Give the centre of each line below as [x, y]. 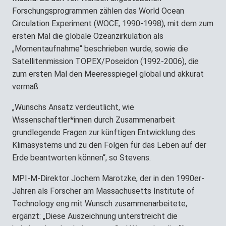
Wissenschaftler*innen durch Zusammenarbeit [94, 120]
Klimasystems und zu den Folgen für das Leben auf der [109, 145]
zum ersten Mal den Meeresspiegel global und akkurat [108, 74]
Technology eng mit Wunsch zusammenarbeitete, [100, 204]
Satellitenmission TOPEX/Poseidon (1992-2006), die [105, 62]
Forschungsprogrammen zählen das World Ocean [98, 11]
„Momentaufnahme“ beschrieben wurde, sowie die [100, 49]
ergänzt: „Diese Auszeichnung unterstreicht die [95, 216]
